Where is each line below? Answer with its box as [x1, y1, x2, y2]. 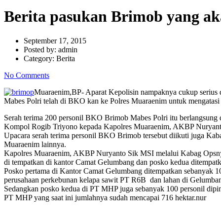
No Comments [4, 71, 49, 79]
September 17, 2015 [24, 36, 86, 45]
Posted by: [24, 45, 58, 54]
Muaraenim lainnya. [4, 140, 66, 148]
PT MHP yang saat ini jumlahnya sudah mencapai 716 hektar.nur [4, 193, 206, 202]
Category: [24, 54, 56, 63]
